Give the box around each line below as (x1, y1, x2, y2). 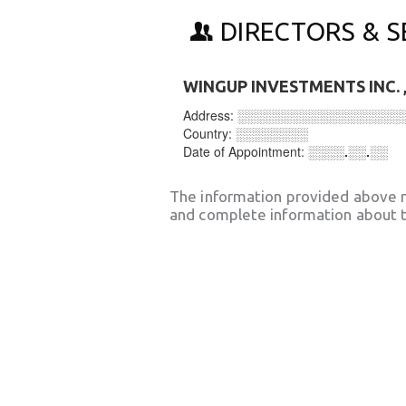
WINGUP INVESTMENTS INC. (183, 77, 400, 95)
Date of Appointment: (183, 142, 308, 160)
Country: (183, 124, 236, 142)
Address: (183, 106, 237, 124)
